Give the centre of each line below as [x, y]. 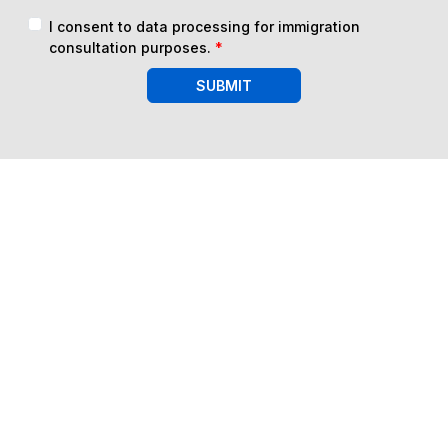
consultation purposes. [132, 47]
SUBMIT [224, 85]
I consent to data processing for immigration [204, 26]
